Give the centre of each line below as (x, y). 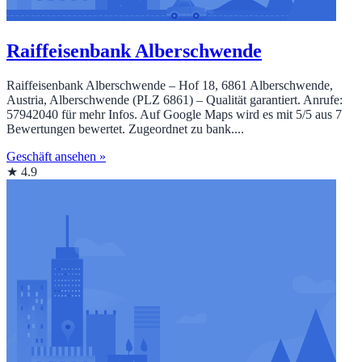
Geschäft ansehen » (56, 157)
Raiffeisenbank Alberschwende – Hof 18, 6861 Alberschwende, (170, 86)
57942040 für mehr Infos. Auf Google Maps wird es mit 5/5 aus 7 (174, 115)
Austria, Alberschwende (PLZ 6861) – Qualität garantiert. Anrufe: (175, 100)
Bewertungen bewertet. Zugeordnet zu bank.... (125, 129)
